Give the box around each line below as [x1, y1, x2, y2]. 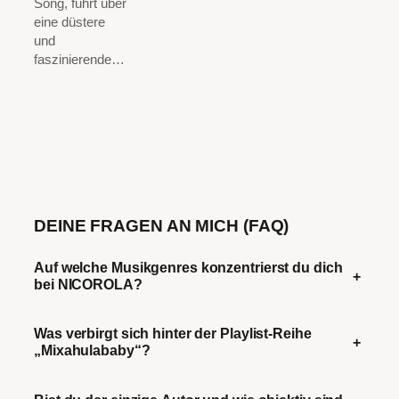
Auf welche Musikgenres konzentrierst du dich [34, 259, 343, 275]
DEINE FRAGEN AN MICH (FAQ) [34, 216, 289, 235]
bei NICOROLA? [34, 276, 142, 292]
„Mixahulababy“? [34, 342, 151, 359]
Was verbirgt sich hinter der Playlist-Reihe [34, 325, 312, 342]
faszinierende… [34, 53, 125, 68]
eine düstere [34, 15, 105, 30]
